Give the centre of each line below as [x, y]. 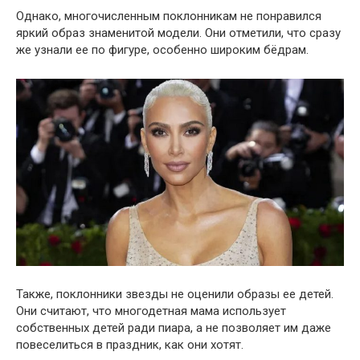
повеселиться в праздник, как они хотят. [130, 344]
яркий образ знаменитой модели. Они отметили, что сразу [178, 33]
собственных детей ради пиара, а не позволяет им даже [174, 327]
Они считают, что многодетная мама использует [151, 311]
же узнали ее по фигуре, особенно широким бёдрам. [162, 49]
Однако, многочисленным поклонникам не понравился [169, 16]
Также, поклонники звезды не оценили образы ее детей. [175, 294]
